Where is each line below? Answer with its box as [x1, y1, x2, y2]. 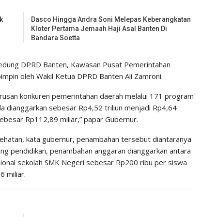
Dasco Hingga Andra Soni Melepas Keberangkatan [31, 15, 191, 23]
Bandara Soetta [31, 33, 80, 42]
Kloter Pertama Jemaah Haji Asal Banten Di [31, 24, 168, 32]
